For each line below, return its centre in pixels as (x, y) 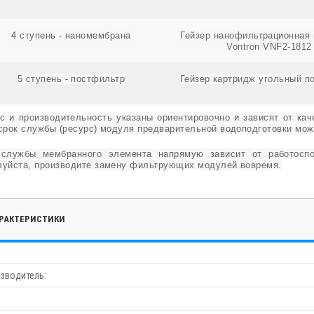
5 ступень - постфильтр (71, 78)
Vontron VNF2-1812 (269, 46)
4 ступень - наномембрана (71, 35)
